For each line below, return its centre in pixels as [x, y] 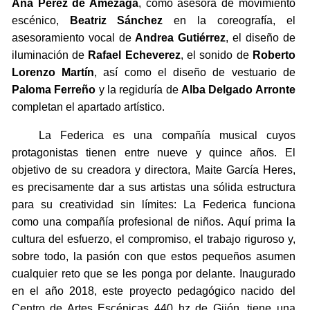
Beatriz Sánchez [116, 21]
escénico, [40, 21]
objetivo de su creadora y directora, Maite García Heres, [153, 170]
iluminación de [50, 55]
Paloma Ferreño [54, 90]
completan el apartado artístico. [88, 107]
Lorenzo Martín [53, 73]
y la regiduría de [139, 90]
